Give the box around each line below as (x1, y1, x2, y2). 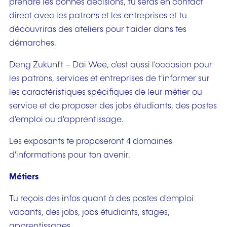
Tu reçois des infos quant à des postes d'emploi (9, 195, 194, 204)
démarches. (9, 39, 56, 48)
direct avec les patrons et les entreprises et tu (9, 11, 187, 20)
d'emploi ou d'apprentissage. (9, 115, 124, 124)
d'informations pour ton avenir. (9, 151, 130, 160)
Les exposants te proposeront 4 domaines (9, 137, 172, 146)
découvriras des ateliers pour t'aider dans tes (9, 25, 186, 34)
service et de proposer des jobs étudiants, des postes (9, 101, 217, 110)
